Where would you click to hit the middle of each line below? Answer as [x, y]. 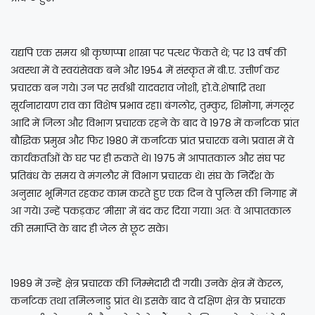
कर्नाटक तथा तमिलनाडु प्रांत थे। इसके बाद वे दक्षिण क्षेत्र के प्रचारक [148, 301]
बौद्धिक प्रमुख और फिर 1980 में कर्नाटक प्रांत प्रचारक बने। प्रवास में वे [152, 140]
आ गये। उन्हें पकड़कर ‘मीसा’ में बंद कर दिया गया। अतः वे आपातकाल [151, 211]
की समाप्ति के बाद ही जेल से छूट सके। [91, 228]
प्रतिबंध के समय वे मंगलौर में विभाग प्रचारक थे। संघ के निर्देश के [142, 175]
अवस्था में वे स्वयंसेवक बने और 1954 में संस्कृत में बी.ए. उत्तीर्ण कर [145, 70]
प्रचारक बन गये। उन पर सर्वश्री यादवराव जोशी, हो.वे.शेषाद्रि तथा [138, 88]
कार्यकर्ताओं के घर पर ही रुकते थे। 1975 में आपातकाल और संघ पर [148, 158]
